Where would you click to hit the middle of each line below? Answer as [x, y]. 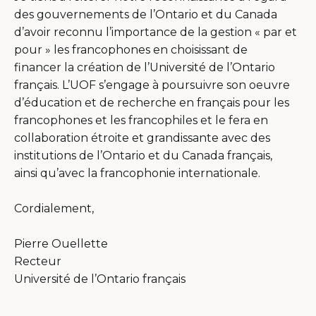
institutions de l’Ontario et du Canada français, [143, 155]
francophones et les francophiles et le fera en [141, 120]
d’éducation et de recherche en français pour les [152, 102]
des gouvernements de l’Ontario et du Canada [146, 14]
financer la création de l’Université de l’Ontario [145, 67]
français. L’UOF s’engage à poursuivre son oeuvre [152, 85]
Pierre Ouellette [61, 243]
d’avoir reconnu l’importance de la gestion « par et [156, 32]
